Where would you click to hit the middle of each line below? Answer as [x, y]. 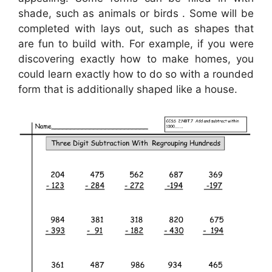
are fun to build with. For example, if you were [136, 43]
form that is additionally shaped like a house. [128, 89]
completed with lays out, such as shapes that [136, 28]
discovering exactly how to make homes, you [136, 59]
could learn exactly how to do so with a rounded [136, 74]
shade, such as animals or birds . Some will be [136, 13]
